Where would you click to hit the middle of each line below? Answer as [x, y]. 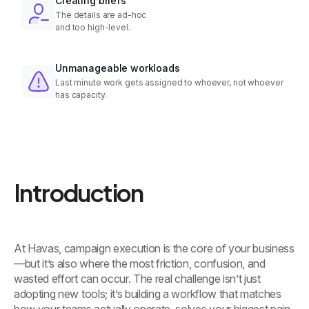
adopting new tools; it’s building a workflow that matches [148, 294]
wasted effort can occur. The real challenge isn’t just [137, 279]
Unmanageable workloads [118, 68]
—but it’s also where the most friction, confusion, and [140, 264]
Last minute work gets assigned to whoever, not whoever [169, 83]
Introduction [79, 193]
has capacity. [81, 95]
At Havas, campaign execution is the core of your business [154, 249]
